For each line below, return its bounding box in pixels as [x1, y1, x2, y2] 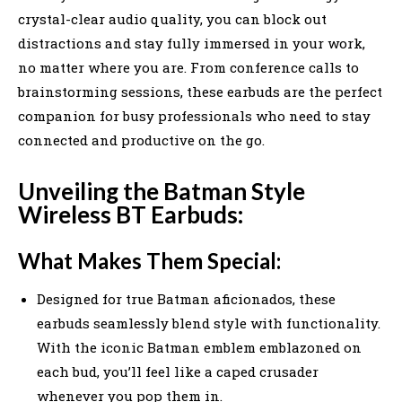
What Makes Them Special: [18, 247, 281, 274]
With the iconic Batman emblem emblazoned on [37, 337, 362, 356]
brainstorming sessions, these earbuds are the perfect [18, 82, 382, 100]
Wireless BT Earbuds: [18, 199, 243, 229]
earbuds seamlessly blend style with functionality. [37, 313, 380, 332]
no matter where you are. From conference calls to [18, 57, 359, 76]
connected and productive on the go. [18, 130, 265, 149]
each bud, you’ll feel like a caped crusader [37, 362, 319, 380]
